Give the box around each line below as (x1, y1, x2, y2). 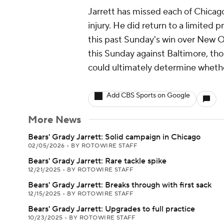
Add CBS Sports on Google (106, 91, 190, 100)
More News (28, 113, 81, 126)
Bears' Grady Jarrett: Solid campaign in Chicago (28, 132, 200, 142)
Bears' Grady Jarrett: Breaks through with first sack (28, 180, 211, 190)
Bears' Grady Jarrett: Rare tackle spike (28, 156, 166, 166)
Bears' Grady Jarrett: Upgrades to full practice (28, 204, 195, 214)
